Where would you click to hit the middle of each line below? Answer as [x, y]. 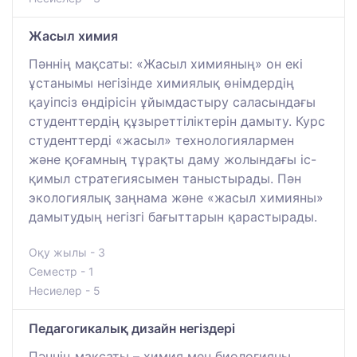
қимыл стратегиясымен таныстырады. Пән [165, 178]
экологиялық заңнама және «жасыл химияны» [176, 197]
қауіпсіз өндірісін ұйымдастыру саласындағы [172, 102]
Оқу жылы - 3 [67, 252]
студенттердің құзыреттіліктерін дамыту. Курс [177, 121]
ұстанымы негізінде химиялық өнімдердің [161, 82]
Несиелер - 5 [65, 290]
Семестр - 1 [61, 271]
